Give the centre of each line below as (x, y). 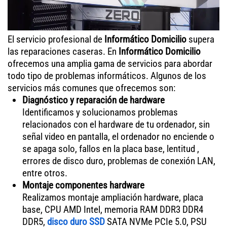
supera (200, 39)
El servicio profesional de (56, 39)
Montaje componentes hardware (83, 185)
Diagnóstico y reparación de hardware (93, 100)
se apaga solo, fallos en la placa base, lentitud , (110, 148)
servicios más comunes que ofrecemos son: (91, 88)
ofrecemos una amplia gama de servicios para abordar (110, 63)
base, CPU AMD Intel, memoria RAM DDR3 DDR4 (112, 209)
